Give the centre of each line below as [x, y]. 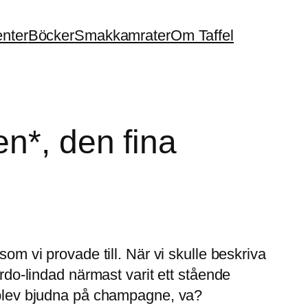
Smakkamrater [122, 35]
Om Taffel [202, 35]
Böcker [51, 35]
